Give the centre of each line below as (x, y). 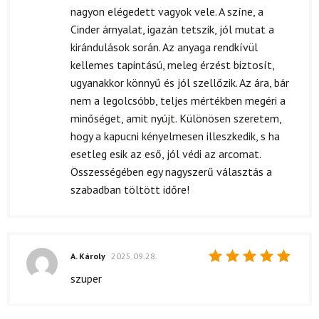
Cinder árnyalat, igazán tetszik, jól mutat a (172, 30)
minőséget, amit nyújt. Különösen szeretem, (176, 119)
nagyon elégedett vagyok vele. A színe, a (167, 12)
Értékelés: (256, 274)
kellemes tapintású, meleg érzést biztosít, (172, 65)
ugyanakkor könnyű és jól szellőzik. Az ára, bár (180, 83)
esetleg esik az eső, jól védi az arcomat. (166, 154)
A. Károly (89, 256)
